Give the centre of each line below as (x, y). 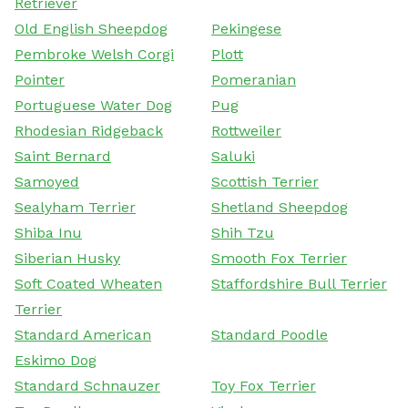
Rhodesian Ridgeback (89, 130)
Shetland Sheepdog (280, 207)
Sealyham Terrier (75, 207)
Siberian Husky (67, 258)
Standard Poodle (270, 334)
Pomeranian (254, 79)
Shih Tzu (243, 232)
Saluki (233, 156)
